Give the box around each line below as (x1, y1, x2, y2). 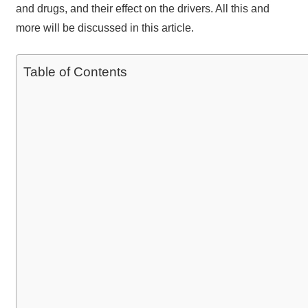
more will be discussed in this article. (15, 22, 194, 34)
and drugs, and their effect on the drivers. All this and (15, 3, 269, 15)
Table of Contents (23, 65, 127, 80)
